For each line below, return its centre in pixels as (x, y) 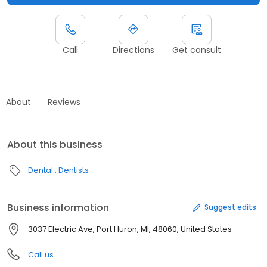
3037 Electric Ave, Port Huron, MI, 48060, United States (130, 229)
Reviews (64, 102)
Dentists (74, 170)
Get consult (197, 50)
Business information (58, 207)
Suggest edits (230, 207)
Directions (133, 50)
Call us (41, 254)
